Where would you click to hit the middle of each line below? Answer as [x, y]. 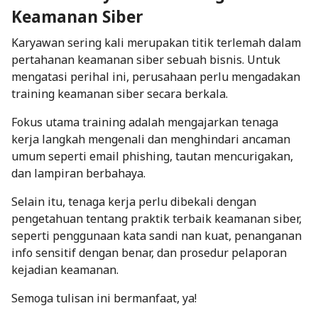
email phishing [130, 156]
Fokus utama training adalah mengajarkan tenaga [145, 122]
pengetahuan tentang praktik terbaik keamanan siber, [157, 218]
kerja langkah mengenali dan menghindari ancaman [151, 139]
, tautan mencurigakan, [231, 156]
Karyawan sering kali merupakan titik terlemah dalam [156, 42]
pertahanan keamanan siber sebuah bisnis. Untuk [146, 59]
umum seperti [50, 156]
